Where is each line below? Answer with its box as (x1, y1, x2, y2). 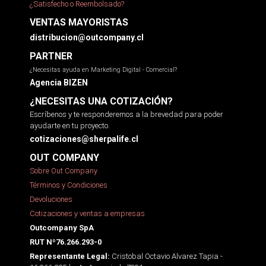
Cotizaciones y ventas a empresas (30, 208, 145, 218)
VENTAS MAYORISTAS (30, 16, 128, 28)
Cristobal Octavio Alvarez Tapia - (110, 251, 223, 261)
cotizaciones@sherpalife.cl (30, 134, 138, 144)
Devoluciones (30, 194, 72, 204)
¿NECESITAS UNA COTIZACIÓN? (30, 95, 173, 107)
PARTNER (30, 50, 72, 62)
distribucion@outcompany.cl (30, 32, 144, 42)
